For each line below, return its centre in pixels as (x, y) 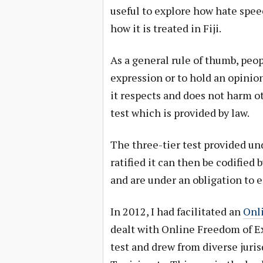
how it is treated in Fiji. (166, 28)
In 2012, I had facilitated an (176, 211)
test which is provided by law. (180, 113)
